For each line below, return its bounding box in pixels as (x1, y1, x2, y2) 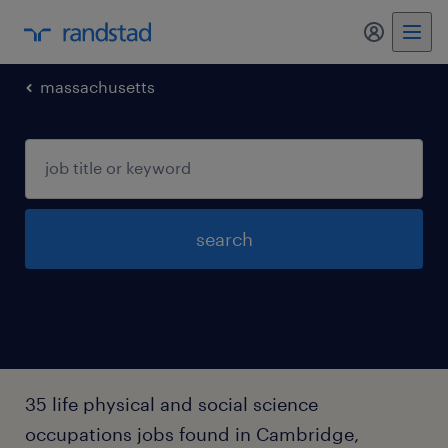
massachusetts (40, 77, 155, 96)
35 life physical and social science (25, 393, 318, 415)
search (195, 228, 253, 250)
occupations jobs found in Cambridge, (25, 423, 359, 445)
